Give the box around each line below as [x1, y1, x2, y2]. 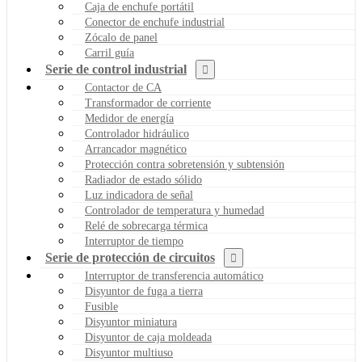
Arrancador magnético [85, 143, 187, 156]
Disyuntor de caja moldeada [85, 331, 212, 344]
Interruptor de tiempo [85, 235, 183, 248]
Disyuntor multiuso [85, 347, 173, 360]
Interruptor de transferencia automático [85, 270, 263, 283]
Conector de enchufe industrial [85, 16, 225, 29]
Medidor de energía [85, 112, 174, 125]
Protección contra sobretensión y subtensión [85, 158, 284, 171]
